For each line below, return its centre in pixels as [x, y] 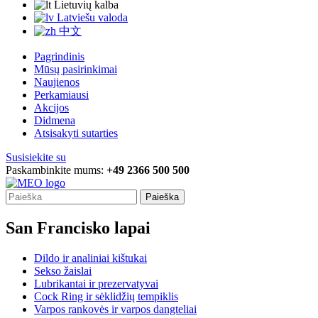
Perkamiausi [61, 95]
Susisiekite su [36, 158]
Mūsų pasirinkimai [76, 70]
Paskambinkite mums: [56, 170]
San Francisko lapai [78, 228]
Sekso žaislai [63, 271]
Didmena [55, 121]
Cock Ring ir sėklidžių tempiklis [106, 297]
